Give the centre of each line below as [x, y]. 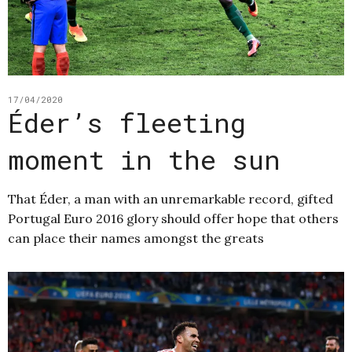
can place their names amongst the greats [136, 238]
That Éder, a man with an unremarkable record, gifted [170, 199]
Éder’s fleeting [127, 123]
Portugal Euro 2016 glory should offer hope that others [173, 219]
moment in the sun [144, 159]
